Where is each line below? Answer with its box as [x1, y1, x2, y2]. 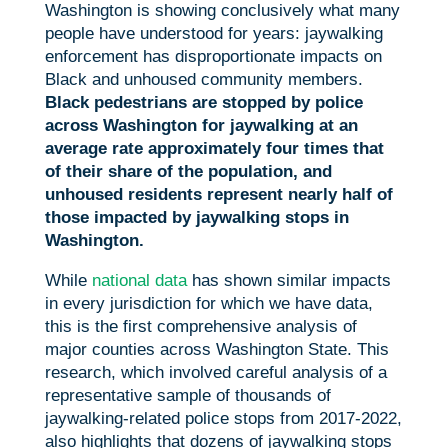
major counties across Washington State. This [44, 340, 389, 360]
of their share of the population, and [44, 162, 332, 182]
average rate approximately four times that [44, 139, 384, 159]
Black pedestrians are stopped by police [44, 93, 363, 113]
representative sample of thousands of [44, 386, 331, 406]
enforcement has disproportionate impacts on [44, 47, 382, 67]
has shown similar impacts [186, 271, 391, 291]
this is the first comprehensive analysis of [44, 317, 357, 337]
